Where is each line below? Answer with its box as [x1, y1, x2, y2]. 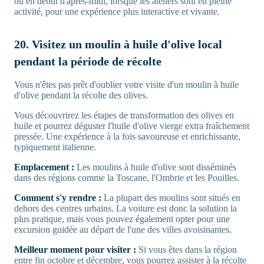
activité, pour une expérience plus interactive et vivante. [14, 6, 220, 17]
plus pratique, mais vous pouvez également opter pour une [14, 214, 230, 225]
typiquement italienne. [14, 142, 96, 153]
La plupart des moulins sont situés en [101, 193, 240, 203]
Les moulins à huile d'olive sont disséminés [74, 162, 236, 173]
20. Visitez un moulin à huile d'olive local [14, 38, 222, 51]
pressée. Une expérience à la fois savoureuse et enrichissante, [14, 131, 240, 142]
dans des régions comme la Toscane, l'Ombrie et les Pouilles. [14, 173, 239, 183]
